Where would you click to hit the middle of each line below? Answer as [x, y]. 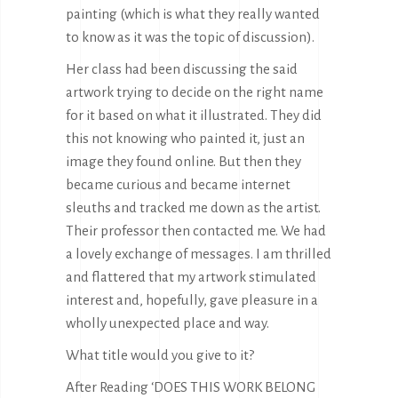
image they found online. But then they [183, 162]
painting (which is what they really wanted [193, 14]
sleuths [88, 208]
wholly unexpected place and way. [167, 323]
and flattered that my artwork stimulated [191, 277]
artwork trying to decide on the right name [195, 92]
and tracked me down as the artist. [216, 208]
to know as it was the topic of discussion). [190, 37]
